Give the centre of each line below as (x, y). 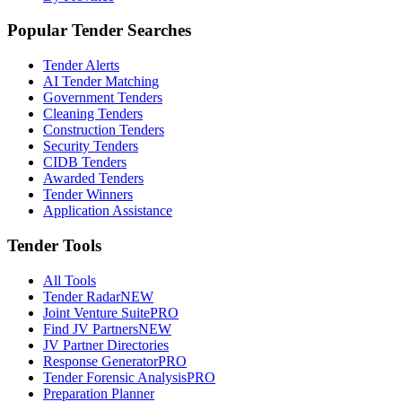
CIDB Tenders (85, 162)
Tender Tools (54, 245)
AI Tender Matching (101, 82)
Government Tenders (103, 98)
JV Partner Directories (106, 345)
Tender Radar (82, 296)
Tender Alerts (81, 66)
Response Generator (100, 361)
